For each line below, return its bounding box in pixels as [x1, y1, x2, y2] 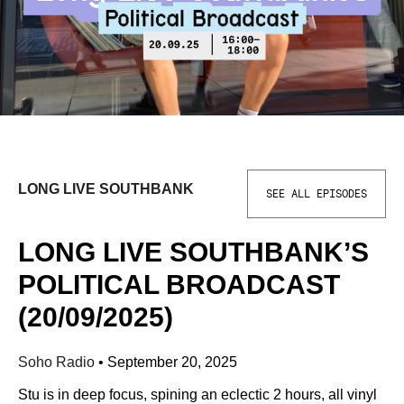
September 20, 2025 [107, 354, 237, 370]
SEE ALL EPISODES [266, 188, 367, 199]
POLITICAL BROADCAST [18, 270, 340, 299]
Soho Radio [18, 354, 98, 370]
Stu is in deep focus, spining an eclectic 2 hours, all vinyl [18, 387, 377, 402]
